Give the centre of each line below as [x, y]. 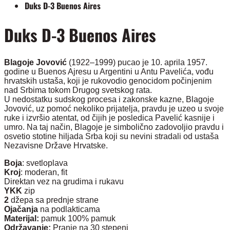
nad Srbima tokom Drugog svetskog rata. [78, 90]
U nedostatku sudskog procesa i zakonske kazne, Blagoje [109, 99]
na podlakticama [69, 209]
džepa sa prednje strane [54, 200]
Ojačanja [21, 209]
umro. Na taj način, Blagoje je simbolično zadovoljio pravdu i [114, 127]
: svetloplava [45, 163]
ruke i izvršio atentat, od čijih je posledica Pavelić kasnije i [109, 118]
